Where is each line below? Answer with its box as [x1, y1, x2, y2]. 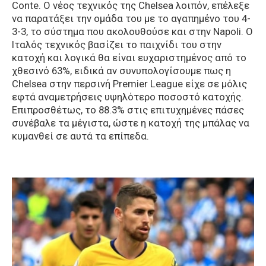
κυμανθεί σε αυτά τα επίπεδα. [12, 130, 149, 142]
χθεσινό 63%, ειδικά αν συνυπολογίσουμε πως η [12, 65, 231, 77]
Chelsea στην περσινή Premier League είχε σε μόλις [12, 78, 247, 90]
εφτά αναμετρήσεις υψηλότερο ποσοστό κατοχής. [12, 91, 243, 103]
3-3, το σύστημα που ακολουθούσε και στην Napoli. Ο [12, 26, 253, 38]
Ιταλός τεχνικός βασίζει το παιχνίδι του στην [12, 39, 221, 51]
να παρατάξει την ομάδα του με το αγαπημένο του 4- [12, 12, 251, 25]
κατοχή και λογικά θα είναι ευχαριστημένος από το [12, 52, 246, 64]
